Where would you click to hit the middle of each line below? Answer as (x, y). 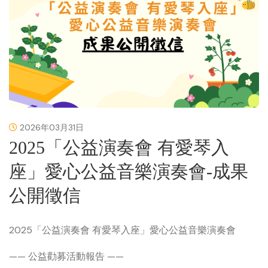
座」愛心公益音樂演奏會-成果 (129, 171)
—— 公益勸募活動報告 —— (66, 256)
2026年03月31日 (51, 127)
